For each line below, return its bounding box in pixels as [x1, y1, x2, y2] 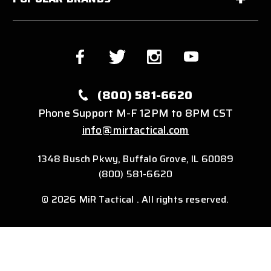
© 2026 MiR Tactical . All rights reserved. [42, 191, 229, 207]
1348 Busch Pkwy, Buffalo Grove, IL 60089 [37, 151, 234, 166]
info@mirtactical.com [82, 121, 189, 139]
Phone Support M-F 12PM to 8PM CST [38, 104, 233, 122]
